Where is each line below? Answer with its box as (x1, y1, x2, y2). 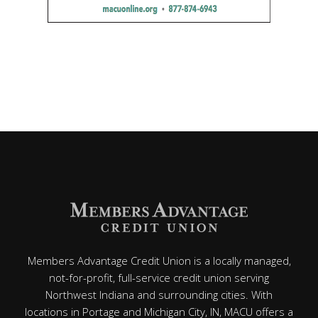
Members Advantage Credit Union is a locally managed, (27, 253, 291, 268)
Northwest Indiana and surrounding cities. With (45, 287, 273, 302)
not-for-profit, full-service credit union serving (49, 270, 269, 285)
